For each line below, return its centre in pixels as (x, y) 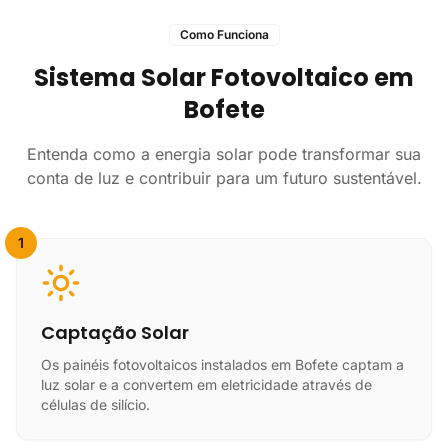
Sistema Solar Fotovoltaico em (224, 77)
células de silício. (95, 404)
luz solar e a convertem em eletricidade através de (206, 384)
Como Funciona (224, 34)
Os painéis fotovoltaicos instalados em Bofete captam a (222, 364)
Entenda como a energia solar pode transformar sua (224, 154)
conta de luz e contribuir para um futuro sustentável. (224, 178)
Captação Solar (115, 332)
